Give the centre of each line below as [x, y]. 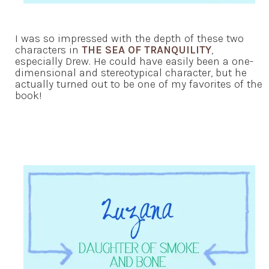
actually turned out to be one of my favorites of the [139, 84]
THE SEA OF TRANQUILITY [147, 50]
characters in [48, 50]
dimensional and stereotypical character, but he [131, 73]
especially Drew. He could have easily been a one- [134, 62]
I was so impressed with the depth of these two [129, 39]
